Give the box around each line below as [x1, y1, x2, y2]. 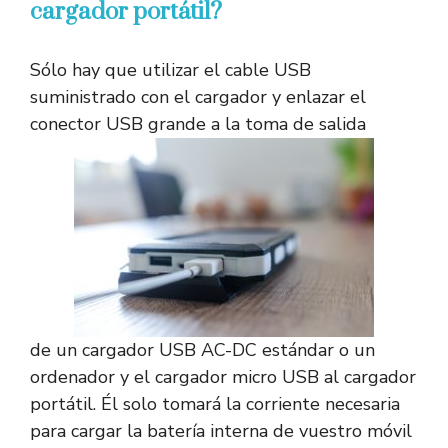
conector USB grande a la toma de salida [30, 112, 366, 137]
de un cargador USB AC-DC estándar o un [30, 338, 375, 363]
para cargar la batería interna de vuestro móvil [30, 419, 412, 444]
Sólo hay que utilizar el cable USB [30, 58, 311, 83]
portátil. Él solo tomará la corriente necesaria [30, 392, 400, 417]
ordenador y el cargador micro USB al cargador [30, 365, 416, 390]
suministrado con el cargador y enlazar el [30, 85, 366, 110]
